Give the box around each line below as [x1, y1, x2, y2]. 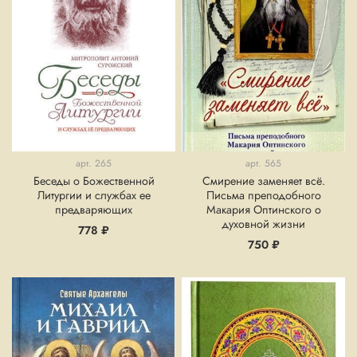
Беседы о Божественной [33, 173, 155, 190]
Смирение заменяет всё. [202, 173, 325, 190]
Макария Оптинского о [206, 202, 321, 218]
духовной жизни [222, 216, 305, 233]
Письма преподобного [206, 187, 321, 204]
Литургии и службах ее [37, 187, 151, 204]
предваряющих [55, 202, 132, 218]
